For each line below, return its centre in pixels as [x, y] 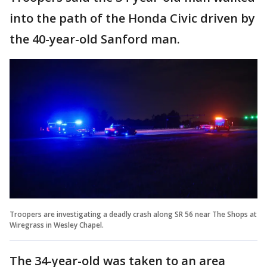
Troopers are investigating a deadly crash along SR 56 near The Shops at [133, 214]
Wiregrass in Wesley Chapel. [57, 225]
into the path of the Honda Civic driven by [132, 18]
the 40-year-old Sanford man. [96, 39]
